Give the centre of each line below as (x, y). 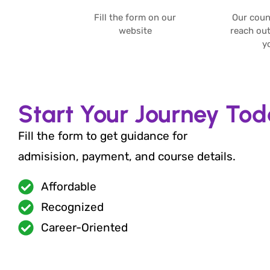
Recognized (72, 207)
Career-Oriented (84, 227)
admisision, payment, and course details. (127, 156)
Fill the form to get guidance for (103, 136)
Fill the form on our (135, 17)
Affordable (68, 186)
